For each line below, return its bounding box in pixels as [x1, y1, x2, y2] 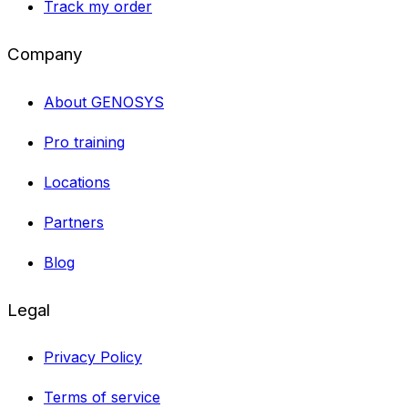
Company [7, 44, 83, 66]
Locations [44, 172, 110, 191]
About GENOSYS [44, 92, 164, 111]
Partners [44, 212, 104, 231]
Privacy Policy [44, 348, 142, 367]
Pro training [44, 132, 125, 151]
